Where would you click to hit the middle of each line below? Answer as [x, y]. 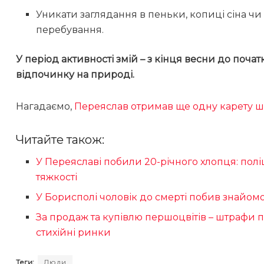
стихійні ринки [74, 232]
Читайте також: [60, 139]
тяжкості [57, 177]
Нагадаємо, [45, 106]
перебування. [70, 29]
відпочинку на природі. [75, 74]
